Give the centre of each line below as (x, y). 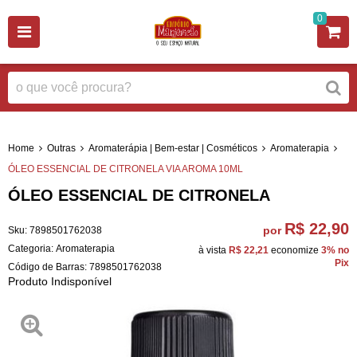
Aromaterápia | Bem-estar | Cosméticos (173, 148)
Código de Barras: (49, 267)
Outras (61, 148)
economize (295, 250)
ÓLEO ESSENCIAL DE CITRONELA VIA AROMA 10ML (126, 169)
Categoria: (31, 248)
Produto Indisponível (60, 281)
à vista (214, 250)
